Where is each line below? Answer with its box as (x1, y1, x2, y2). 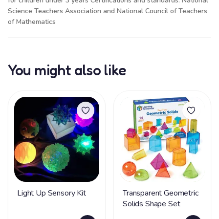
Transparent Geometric (123, 188, 198, 198)
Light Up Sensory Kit (17, 188, 86, 198)
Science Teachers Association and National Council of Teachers (8, 6, 207, 16)
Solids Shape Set (123, 198, 180, 209)
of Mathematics (8, 17, 56, 26)
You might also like (8, 61, 126, 79)
